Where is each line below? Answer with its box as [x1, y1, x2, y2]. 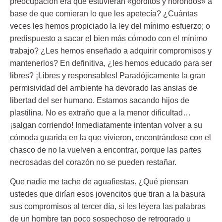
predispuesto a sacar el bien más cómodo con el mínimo [10, 34, 207, 43]
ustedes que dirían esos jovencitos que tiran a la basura [10, 190, 205, 199]
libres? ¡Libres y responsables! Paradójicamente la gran [10, 71, 206, 80]
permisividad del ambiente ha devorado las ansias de [10, 83, 197, 92]
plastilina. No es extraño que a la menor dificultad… [10, 108, 191, 117]
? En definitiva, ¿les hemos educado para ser [54, 58, 212, 67]
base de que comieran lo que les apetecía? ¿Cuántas [10, 9, 198, 18]
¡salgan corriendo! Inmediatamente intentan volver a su [10, 120, 202, 129]
